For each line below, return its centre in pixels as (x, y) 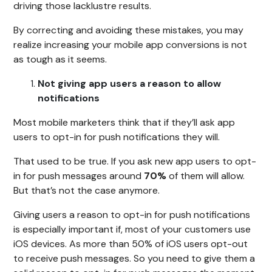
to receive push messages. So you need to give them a (134, 259)
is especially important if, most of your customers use (132, 229)
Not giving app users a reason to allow (130, 84)
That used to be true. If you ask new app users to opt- (135, 161)
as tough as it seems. (60, 59)
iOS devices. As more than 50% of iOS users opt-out (131, 244)
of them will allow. (206, 176)
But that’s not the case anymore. (87, 191)
